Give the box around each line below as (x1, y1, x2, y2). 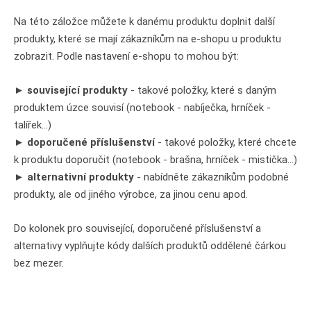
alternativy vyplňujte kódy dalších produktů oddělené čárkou (14, 239, 286, 252)
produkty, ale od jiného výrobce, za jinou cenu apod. (14, 188, 248, 201)
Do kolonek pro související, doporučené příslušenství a (14, 222, 261, 235)
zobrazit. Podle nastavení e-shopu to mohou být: (14, 50, 239, 62)
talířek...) (14, 119, 51, 131)
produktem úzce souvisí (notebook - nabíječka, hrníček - (14, 101, 271, 114)
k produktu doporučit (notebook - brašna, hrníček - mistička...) (14, 153, 297, 166)
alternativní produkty (27, 171, 134, 183)
